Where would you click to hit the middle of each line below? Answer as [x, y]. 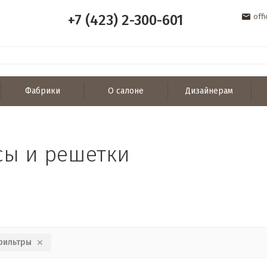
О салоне [126, 91]
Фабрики [42, 91]
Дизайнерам [209, 91]
